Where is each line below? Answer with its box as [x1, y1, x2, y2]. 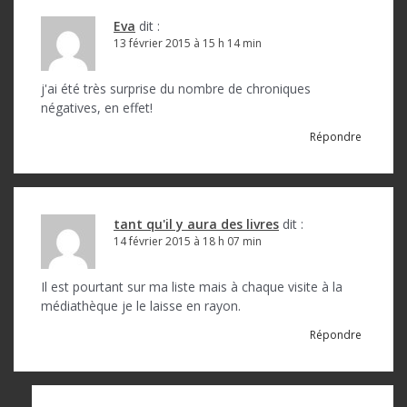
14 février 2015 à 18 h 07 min [114, 233, 262, 249]
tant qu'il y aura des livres [114, 214, 279, 233]
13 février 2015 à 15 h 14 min [114, 35, 262, 51]
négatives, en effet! [41, 98, 153, 116]
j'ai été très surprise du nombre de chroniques [41, 79, 311, 97]
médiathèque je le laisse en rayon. [41, 296, 241, 314]
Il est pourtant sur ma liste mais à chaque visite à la [41, 277, 342, 295]
